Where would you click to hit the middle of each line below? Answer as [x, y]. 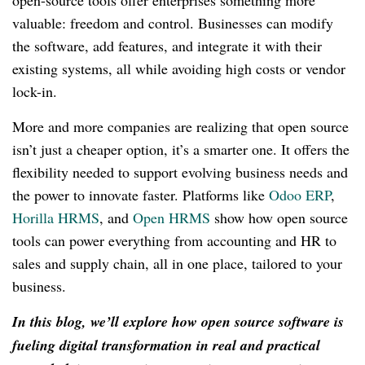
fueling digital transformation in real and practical [166, 345]
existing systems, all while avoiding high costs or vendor [179, 69]
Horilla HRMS [56, 218]
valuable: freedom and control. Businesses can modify [173, 23]
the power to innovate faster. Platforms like [141, 195]
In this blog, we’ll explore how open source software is [178, 322]
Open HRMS [172, 218]
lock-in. [35, 92]
